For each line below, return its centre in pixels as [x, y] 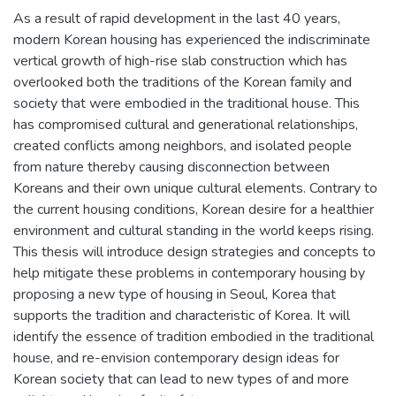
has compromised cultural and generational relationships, [186, 124]
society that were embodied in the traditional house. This [187, 103]
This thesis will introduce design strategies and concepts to [194, 251]
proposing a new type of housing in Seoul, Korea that [175, 294]
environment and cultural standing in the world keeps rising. [194, 230]
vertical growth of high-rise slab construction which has [180, 61]
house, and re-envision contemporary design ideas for [176, 358]
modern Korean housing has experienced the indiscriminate [192, 39]
